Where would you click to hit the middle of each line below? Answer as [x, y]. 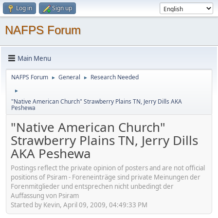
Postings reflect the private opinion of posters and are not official [108, 168]
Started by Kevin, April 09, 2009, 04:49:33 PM [79, 205]
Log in [24, 8]
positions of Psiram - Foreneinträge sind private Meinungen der [106, 177]
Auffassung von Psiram [45, 195]
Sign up [62, 8]
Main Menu [34, 58]
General [69, 77]
